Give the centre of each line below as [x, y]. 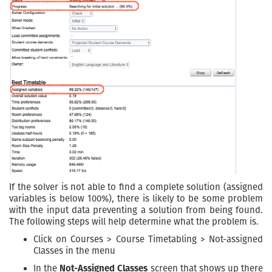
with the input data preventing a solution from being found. [136, 210]
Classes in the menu [74, 251]
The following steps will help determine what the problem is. [134, 222]
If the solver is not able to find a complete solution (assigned [136, 187]
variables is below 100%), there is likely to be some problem [136, 199]
